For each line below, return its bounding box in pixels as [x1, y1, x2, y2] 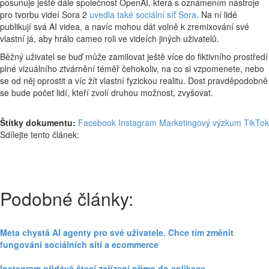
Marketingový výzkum [159, 116, 241, 128]
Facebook [78, 116, 116, 128]
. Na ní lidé [196, 8, 237, 20]
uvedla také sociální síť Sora [89, 8, 196, 20]
